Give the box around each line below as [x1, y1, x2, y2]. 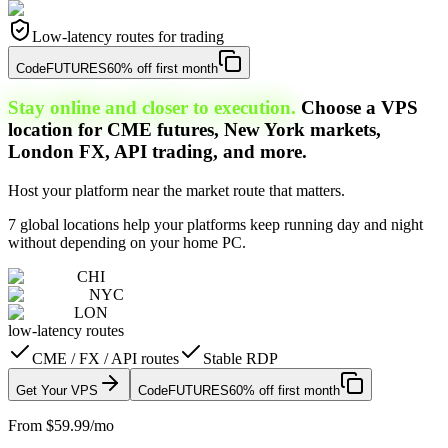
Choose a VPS [301, 97, 418, 119]
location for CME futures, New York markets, [8, 119, 381, 141]
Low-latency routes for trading [32, 27, 224, 45]
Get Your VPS [16, 383, 98, 399]
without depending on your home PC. [8, 234, 246, 252]
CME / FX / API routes [32, 350, 179, 368]
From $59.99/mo [8, 417, 114, 435]
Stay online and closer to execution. [8, 97, 296, 119]
